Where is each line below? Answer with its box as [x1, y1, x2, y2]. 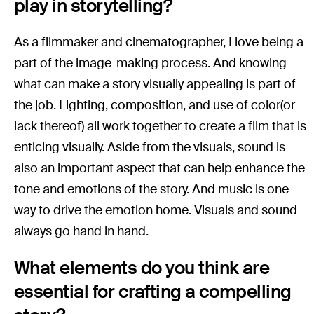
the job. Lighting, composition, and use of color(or [14, 97, 296, 114]
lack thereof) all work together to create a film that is [14, 118, 307, 135]
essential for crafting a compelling [14, 280, 292, 304]
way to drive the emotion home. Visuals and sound [14, 202, 298, 219]
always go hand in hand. [14, 223, 149, 240]
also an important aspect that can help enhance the [14, 160, 306, 177]
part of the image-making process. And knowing [14, 55, 287, 72]
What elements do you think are [14, 256, 270, 280]
